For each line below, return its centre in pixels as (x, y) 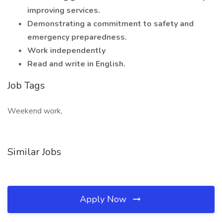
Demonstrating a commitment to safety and (111, 24)
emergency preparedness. (77, 37)
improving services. (64, 10)
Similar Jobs (34, 152)
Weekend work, (35, 111)
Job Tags (26, 85)
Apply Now (104, 199)
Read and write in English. (76, 64)
